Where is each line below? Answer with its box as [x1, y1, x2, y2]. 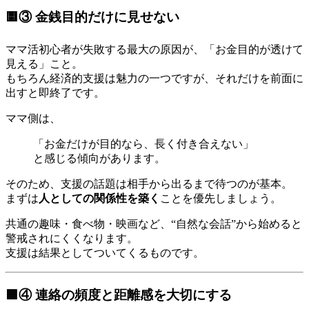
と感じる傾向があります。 [33, 152, 166, 164]
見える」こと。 [6, 57, 83, 70]
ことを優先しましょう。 [160, 192, 281, 204]
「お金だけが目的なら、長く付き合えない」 [33, 137, 254, 150]
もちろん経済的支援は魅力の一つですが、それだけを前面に [6, 72, 303, 84]
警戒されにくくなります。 [6, 232, 138, 244]
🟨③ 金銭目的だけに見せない [6, 9, 179, 24]
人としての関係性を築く [39, 192, 160, 204]
